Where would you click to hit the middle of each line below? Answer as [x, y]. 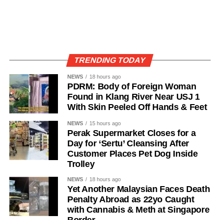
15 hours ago [105, 124]
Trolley [81, 164]
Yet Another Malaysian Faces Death [138, 189]
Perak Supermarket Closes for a [131, 133]
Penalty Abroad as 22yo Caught [131, 200]
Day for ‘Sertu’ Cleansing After [128, 144]
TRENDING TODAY [110, 60]
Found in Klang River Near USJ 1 [133, 97]
